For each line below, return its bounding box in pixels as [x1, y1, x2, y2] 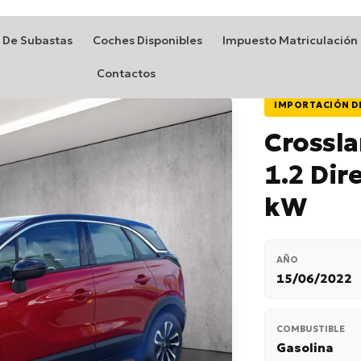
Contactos [97, 66, 156, 81]
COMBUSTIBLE [276, 323, 345, 334]
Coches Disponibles [93, 33, 203, 48]
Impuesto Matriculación [222, 33, 359, 48]
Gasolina [276, 340, 334, 355]
